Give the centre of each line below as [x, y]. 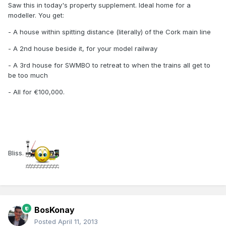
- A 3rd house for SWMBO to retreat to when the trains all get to [109, 65]
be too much [28, 75]
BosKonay [54, 210]
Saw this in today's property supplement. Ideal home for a [99, 5]
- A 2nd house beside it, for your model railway [83, 49]
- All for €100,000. [36, 92]
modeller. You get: [36, 15]
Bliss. [17, 153]
